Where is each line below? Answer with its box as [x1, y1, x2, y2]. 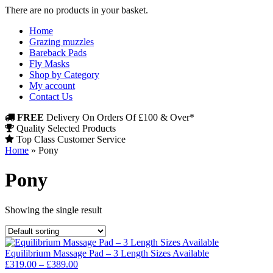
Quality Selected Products [14, 123, 116, 133]
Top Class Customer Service [14, 134, 126, 144]
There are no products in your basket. [5, 5, 148, 15]
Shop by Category [29, 69, 99, 80]
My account [29, 80, 75, 91]
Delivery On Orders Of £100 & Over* [44, 112, 194, 122]
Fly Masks [29, 58, 69, 69]
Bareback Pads [29, 48, 87, 58]
